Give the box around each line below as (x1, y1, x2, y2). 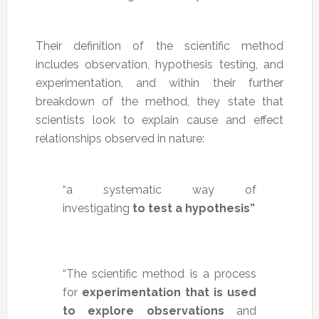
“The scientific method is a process (62, 266, 257, 281)
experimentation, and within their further (35, 75, 284, 90)
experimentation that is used (81, 285, 257, 299)
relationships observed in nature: (35, 131, 204, 145)
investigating (62, 201, 132, 215)
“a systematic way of (62, 182, 257, 197)
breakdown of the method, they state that (35, 94, 284, 108)
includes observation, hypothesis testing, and (35, 57, 284, 71)
